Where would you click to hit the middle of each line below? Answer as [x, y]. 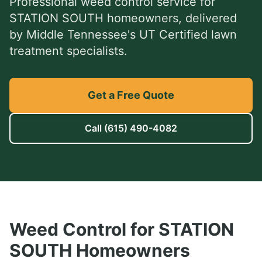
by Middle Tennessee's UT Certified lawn [123, 35]
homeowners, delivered [170, 18]
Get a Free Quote [131, 95]
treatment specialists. [68, 51]
